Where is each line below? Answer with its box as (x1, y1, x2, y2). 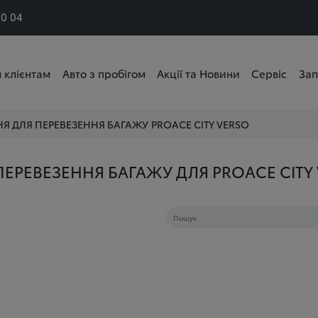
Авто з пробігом (62, 65, 146, 81)
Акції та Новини (156, 65, 240, 81)
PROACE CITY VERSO (150, 117, 249, 131)
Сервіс (251, 65, 287, 81)
